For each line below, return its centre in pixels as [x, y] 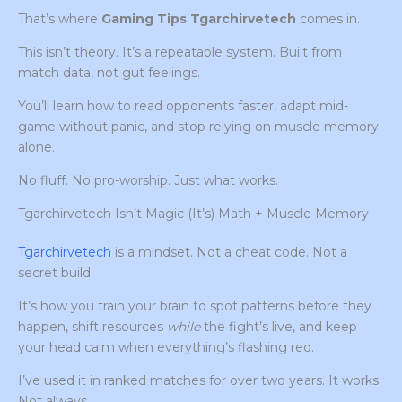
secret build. [56, 273]
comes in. [328, 19]
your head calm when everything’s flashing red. [166, 348]
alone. [36, 148]
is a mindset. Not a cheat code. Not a [229, 253]
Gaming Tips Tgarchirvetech [199, 19]
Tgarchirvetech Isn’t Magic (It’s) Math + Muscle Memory [193, 214]
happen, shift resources [92, 327]
